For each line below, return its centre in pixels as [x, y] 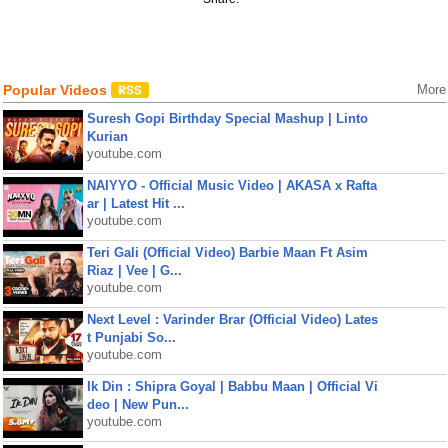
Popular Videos [56, 90]
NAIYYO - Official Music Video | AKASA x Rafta [231, 185]
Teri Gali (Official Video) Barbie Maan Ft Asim [227, 252]
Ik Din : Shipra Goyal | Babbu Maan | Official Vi [232, 386]
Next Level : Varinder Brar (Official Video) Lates [232, 319]
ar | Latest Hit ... [135, 203]
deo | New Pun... [137, 404]
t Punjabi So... [131, 337]
